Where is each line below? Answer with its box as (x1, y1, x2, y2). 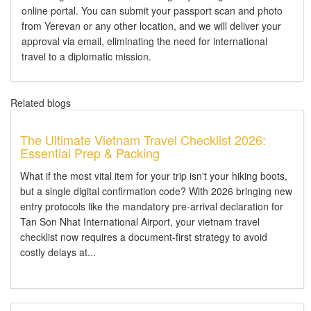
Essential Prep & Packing (20, 143, 160, 162)
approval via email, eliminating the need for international (22, 33, 267, 48)
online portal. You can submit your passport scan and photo (22, 3, 283, 17)
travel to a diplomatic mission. (22, 49, 151, 63)
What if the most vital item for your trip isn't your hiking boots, (20, 168, 287, 183)
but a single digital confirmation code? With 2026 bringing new (20, 183, 292, 198)
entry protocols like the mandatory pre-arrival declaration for (20, 199, 283, 213)
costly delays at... (20, 244, 96, 259)
